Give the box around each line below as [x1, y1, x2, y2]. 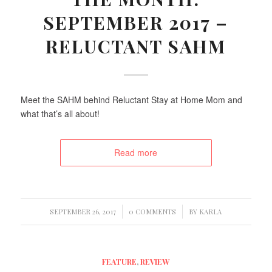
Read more [114, 146, 158, 158]
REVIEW [140, 256, 170, 267]
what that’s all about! [20, 107, 100, 120]
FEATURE [102, 256, 137, 267]
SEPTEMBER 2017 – [43, 10, 229, 35]
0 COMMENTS [129, 206, 177, 216]
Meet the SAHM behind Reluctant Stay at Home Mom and [20, 93, 242, 106]
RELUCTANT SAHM [46, 33, 226, 58]
